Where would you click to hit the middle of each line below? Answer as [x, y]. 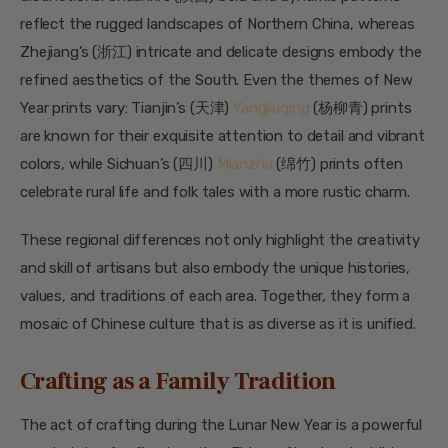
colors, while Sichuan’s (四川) [118, 164]
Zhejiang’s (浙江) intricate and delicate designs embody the [221, 52]
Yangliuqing [271, 108]
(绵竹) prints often [337, 164]
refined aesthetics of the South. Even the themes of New [216, 80]
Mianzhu [244, 164]
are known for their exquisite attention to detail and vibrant [222, 136]
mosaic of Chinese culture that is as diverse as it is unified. [218, 323]
